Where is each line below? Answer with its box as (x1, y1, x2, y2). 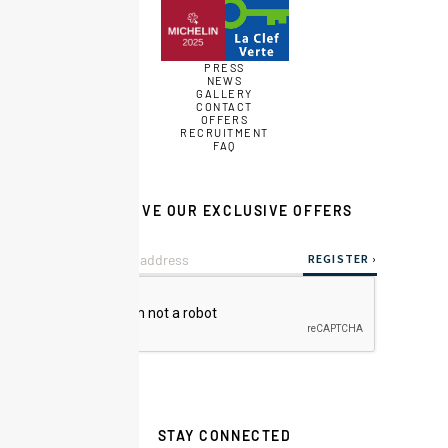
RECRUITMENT (180, 126, 269, 139)
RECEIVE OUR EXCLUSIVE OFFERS (96, 202, 353, 219)
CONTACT (196, 100, 253, 113)
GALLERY (196, 87, 253, 100)
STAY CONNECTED (157, 427, 292, 444)
